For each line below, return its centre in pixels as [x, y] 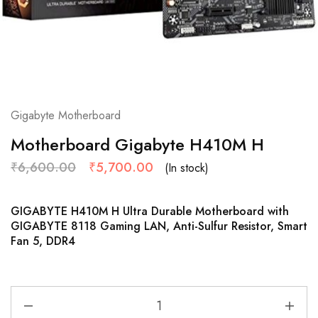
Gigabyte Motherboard [66, 115]
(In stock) [187, 168]
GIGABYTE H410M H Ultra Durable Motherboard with [150, 212]
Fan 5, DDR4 [43, 241]
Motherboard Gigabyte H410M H [137, 144]
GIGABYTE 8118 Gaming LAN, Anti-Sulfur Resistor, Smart [159, 226]
